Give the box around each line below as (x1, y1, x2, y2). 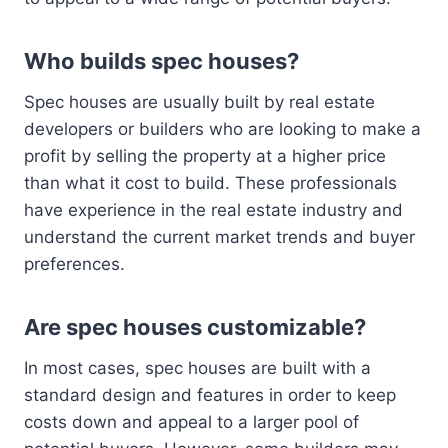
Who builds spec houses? (24, 48, 299, 75)
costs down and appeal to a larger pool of (24, 412, 359, 433)
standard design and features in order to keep (24, 385, 396, 406)
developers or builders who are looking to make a (24, 119, 421, 140)
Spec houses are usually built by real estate (24, 92, 375, 113)
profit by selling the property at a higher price (24, 146, 386, 167)
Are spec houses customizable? (24, 314, 366, 341)
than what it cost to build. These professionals (24, 173, 397, 194)
